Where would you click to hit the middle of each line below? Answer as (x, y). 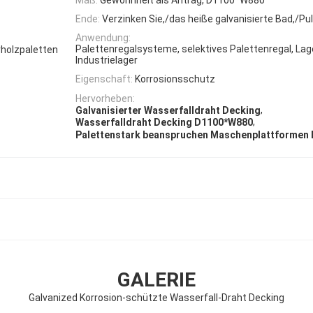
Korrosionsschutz (175, 79)
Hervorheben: (105, 98)
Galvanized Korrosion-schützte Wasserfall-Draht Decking (156, 297)
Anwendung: (103, 38)
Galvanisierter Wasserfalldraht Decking (168, 111)
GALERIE (156, 279)
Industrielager (107, 60)
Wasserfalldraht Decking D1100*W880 (164, 123)
